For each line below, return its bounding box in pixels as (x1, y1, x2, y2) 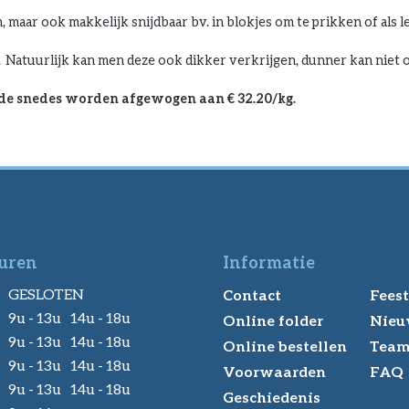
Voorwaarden (223, 362, 326, 380)
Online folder (223, 311, 323, 329)
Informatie (223, 252, 315, 272)
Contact (223, 286, 281, 303)
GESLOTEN (8, 285, 84, 302)
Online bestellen (223, 337, 347, 354)
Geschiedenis (223, 388, 320, 405)
